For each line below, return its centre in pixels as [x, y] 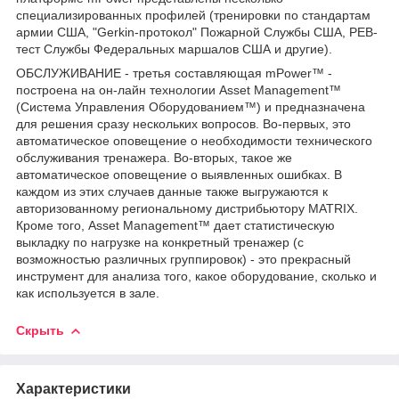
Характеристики [73, 388]
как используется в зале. [88, 293]
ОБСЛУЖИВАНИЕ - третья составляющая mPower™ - [174, 73]
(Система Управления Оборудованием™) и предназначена [191, 106]
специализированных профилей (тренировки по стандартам [193, 15]
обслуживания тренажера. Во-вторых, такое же [154, 157]
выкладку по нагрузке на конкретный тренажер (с [160, 242]
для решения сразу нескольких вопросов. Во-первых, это [183, 123]
